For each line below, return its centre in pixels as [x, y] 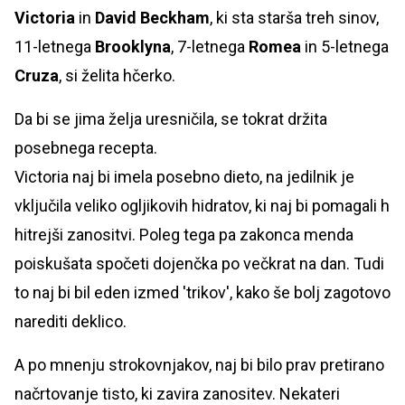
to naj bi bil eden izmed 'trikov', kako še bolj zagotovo [202, 292]
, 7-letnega [210, 46]
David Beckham [152, 17]
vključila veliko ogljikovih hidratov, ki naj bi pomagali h [202, 205]
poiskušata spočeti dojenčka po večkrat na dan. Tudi [199, 263]
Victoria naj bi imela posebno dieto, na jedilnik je [184, 176]
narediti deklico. [71, 321]
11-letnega [55, 46]
